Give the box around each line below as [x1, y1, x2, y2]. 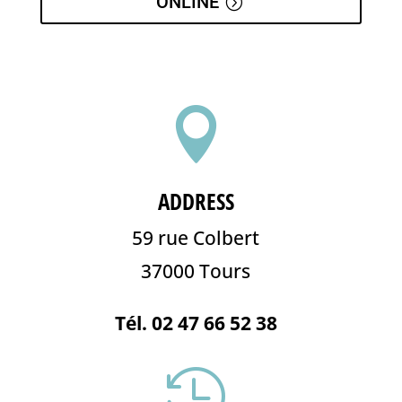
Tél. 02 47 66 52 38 [114, 310, 277, 336]
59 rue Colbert [132, 225, 260, 250]
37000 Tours [141, 258, 251, 284]
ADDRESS [157, 186, 234, 216]
